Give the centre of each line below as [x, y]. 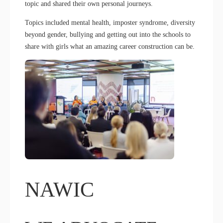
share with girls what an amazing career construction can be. [110, 46]
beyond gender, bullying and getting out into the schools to [108, 34]
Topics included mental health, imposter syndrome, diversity [110, 22]
